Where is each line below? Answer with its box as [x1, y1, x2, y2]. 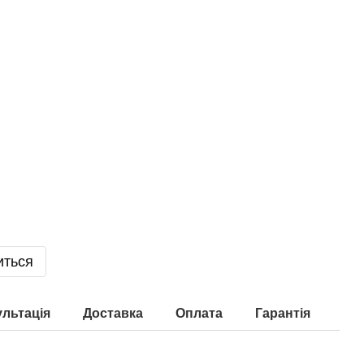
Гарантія [255, 306, 310, 320]
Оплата [175, 306, 223, 320]
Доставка [83, 306, 143, 320]
